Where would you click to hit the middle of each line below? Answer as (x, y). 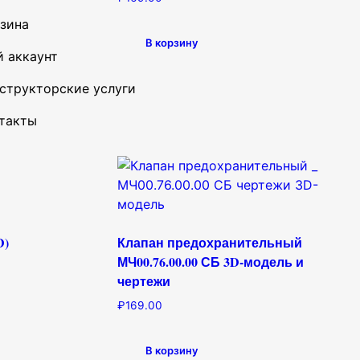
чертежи (144, 281)
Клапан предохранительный (210, 243)
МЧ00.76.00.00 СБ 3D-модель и (211, 262)
